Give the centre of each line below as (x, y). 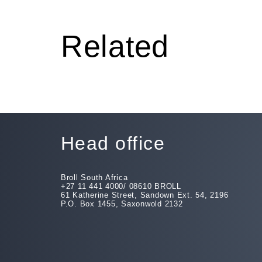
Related (115, 46)
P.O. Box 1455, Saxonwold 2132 (122, 204)
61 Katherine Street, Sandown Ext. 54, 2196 (144, 195)
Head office (113, 143)
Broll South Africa (94, 178)
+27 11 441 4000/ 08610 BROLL (121, 187)
